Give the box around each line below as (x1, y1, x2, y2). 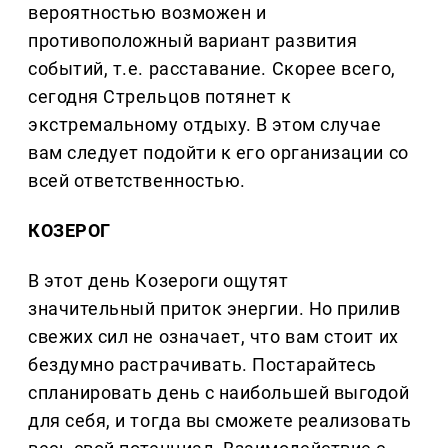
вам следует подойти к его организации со (28, 142, 409, 164)
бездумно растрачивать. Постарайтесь (28, 354, 377, 376)
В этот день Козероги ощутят (28, 270, 289, 292)
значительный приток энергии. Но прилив (28, 298, 401, 320)
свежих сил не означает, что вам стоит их (28, 326, 399, 348)
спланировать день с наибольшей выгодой (28, 382, 410, 404)
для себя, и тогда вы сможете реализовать (28, 410, 412, 432)
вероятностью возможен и (28, 2, 267, 24)
